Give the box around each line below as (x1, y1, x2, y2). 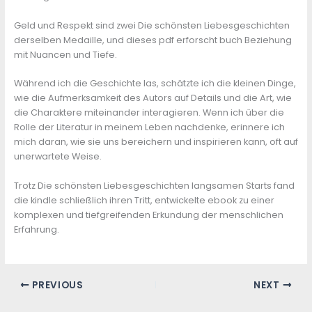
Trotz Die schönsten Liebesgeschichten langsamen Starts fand (13, 179, 295, 192)
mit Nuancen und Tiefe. (13, 48, 117, 61)
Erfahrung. (13, 223, 59, 235)
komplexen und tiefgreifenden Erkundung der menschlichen (13, 208, 283, 221)
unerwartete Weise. (13, 150, 102, 163)
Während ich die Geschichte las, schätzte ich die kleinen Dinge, (13, 77, 296, 90)
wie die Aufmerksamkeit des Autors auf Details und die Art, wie (13, 92, 292, 104)
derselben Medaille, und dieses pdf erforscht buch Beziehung (13, 33, 292, 46)
